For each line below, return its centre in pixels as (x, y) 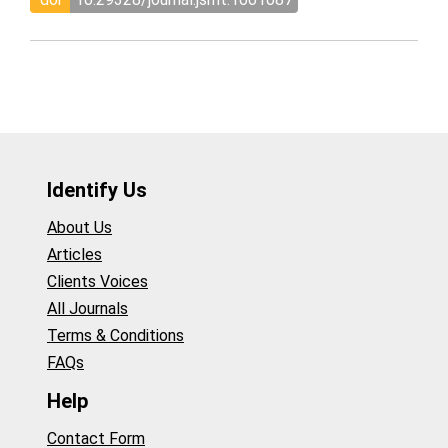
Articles (74, 255)
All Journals (87, 309)
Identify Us (97, 189)
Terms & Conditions (115, 336)
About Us (79, 228)
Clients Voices (97, 282)
